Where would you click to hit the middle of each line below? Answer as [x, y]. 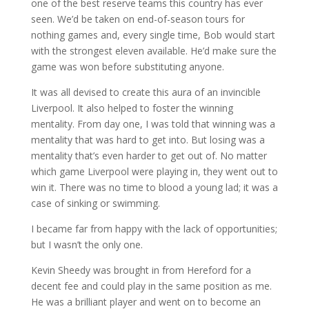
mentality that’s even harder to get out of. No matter [149, 156]
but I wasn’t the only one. [87, 245]
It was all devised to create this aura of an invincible [146, 92]
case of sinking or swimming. [95, 203]
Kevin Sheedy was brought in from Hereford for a [141, 270]
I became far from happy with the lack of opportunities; [154, 229]
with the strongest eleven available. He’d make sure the [153, 51]
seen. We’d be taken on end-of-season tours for [138, 19]
